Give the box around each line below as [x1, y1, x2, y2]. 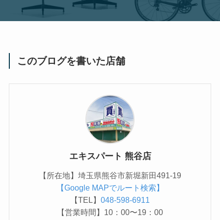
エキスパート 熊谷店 [69, 151, 151, 162]
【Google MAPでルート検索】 [56, 183, 164, 192]
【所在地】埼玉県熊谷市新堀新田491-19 [39, 171, 181, 180]
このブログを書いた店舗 [17, 55, 126, 66]
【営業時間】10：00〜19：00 [57, 208, 163, 217]
